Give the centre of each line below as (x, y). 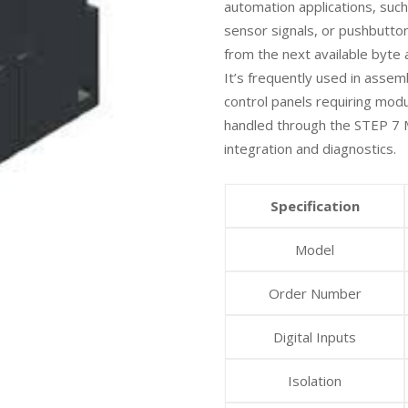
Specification (315, 206)
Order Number (315, 293)
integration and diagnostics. (311, 148)
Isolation (315, 381)
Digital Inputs (315, 337)
